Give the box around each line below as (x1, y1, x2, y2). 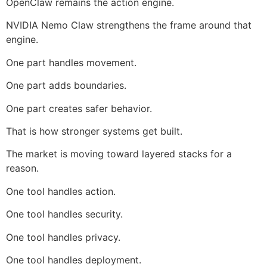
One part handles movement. (6, 56, 136, 69)
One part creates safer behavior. (6, 102, 152, 114)
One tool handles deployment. (6, 253, 141, 266)
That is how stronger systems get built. (6, 125, 182, 138)
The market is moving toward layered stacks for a (6, 148, 232, 160)
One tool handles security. (6, 208, 123, 221)
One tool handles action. (6, 185, 116, 197)
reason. (6, 162, 39, 175)
